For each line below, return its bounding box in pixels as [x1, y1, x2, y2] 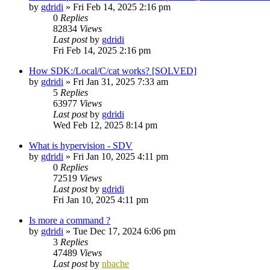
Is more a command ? [29, 215, 110, 225]
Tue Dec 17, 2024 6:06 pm [73, 225, 175, 236]
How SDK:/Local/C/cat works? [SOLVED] [29, 65, 196, 76]
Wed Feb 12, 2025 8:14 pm [53, 119, 157, 130]
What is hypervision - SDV [29, 140, 133, 151]
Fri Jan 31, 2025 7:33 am [73, 76, 168, 87]
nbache [102, 258, 129, 269]
